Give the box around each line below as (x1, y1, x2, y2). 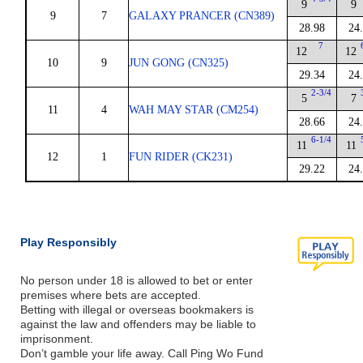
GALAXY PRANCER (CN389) (129, 10, 275, 22)
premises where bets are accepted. (20, 288, 201, 301)
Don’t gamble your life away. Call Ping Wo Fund (20, 347, 263, 360)
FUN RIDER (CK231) (129, 151, 233, 163)
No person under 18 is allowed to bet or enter (20, 274, 253, 287)
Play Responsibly (20, 236, 117, 249)
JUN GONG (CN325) (129, 57, 228, 69)
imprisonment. (20, 332, 93, 345)
